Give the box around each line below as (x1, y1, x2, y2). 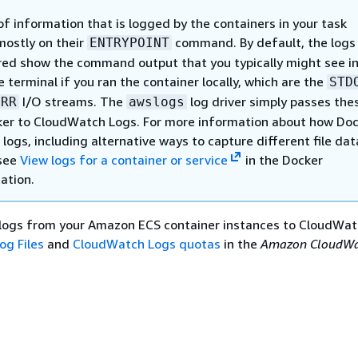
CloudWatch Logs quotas (73, 236, 221, 252)
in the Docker (241, 152, 323, 168)
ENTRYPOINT (89, 35, 169, 50)
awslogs (129, 94, 185, 109)
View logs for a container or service (20, 152, 228, 168)
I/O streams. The (19, 93, 126, 109)
